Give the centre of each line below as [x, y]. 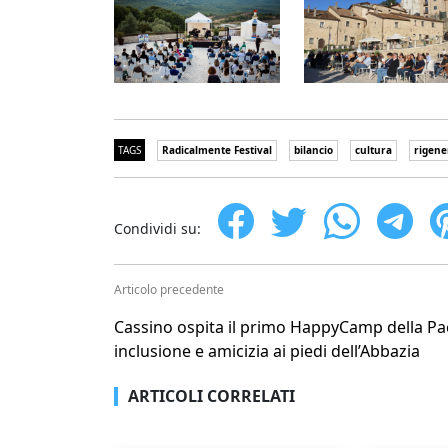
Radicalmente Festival [217, 150]
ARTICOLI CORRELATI [211, 396]
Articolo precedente [169, 290]
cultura [373, 150]
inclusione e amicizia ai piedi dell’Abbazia [267, 351]
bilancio [313, 150]
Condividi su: [157, 229]
